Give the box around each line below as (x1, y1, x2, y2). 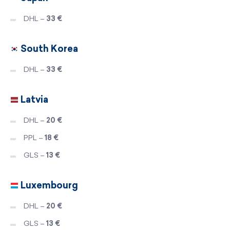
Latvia (18, 93, 48, 105)
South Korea (18, 43, 78, 54)
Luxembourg (18, 179, 78, 191)
